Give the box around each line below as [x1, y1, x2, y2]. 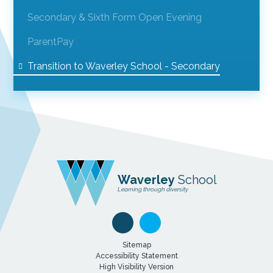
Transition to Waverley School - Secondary [27, 60, 220, 72]
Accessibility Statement [95, 251, 178, 260]
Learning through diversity [117, 185, 188, 193]
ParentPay [27, 35, 74, 48]
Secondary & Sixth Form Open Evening [27, 11, 202, 23]
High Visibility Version [99, 262, 174, 271]
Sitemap [122, 240, 151, 249]
